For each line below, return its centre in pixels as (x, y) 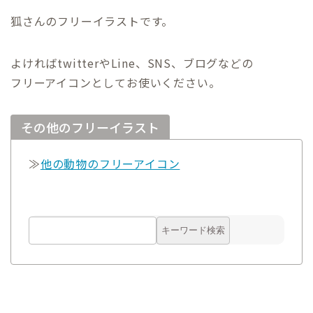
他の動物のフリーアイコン (110, 163)
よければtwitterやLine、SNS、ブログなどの (132, 63)
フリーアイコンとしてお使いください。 (116, 82)
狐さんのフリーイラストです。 (92, 21)
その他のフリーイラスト (90, 127)
